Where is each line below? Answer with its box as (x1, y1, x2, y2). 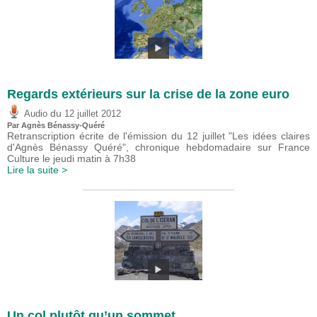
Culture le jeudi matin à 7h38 (7, 153, 136, 165)
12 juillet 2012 (64, 109, 121, 120)
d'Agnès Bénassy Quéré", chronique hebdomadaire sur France (7, 142, 310, 154)
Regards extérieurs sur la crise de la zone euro (7, 87, 289, 102)
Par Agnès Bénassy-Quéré (7, 121, 105, 130)
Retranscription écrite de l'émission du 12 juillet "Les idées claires (7, 130, 310, 142)
